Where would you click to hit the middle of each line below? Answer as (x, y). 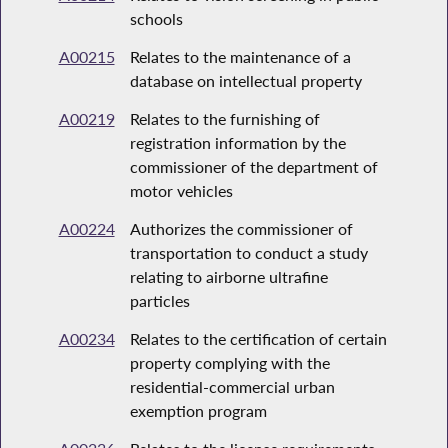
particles (159, 301)
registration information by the (237, 143)
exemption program (198, 411)
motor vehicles (181, 191)
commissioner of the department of (253, 167)
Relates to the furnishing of (224, 119)
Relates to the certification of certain (258, 339)
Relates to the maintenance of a (240, 57)
